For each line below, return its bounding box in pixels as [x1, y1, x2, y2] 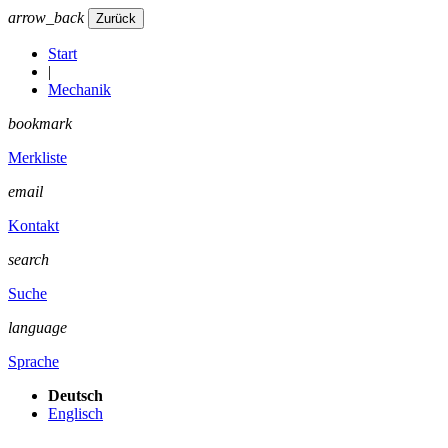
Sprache [8, 353, 59, 370]
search [8, 251, 49, 268]
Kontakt [8, 217, 59, 234]
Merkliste [8, 149, 67, 166]
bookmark [8, 115, 72, 132]
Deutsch [48, 387, 103, 404]
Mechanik [48, 81, 111, 98]
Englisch [48, 405, 103, 422]
